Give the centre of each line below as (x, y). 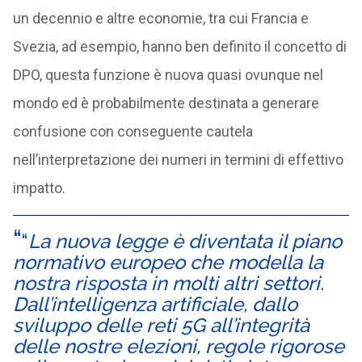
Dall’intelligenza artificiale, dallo (155, 304)
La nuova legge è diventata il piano (185, 241)
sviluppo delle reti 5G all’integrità (161, 325)
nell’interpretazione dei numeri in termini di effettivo (178, 160)
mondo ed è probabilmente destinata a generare (166, 103)
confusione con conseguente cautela (133, 131)
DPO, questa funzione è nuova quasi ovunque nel (168, 75)
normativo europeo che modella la (168, 262)
